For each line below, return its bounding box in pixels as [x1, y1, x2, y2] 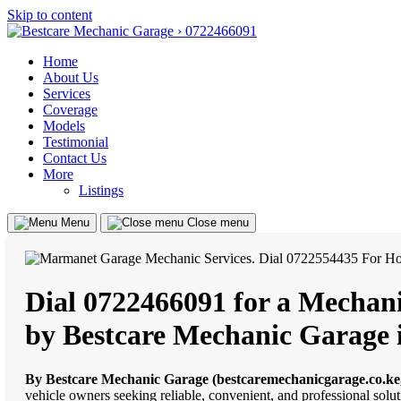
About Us [43, 70, 98, 85]
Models [43, 118, 85, 133]
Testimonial [43, 134, 108, 149]
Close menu [187, 216, 249, 229]
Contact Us [43, 150, 107, 166]
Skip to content [7, 7, 92, 22]
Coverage [43, 102, 98, 117]
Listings [79, 183, 124, 198]
